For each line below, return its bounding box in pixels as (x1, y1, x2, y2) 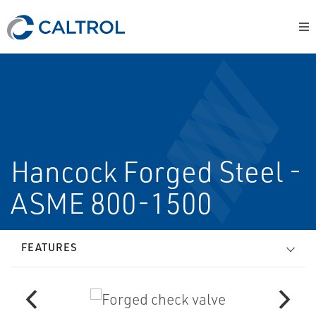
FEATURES (21, 241, 78, 254)
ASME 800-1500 (11, 186, 212, 221)
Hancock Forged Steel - (11, 154, 302, 189)
